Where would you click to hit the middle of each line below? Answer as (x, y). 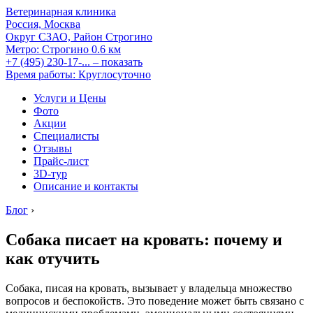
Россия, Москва (43, 24)
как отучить (53, 258)
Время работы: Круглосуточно (78, 74)
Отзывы (53, 148)
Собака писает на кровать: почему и (144, 239)
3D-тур (50, 174)
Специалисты (66, 136)
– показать (118, 62)
